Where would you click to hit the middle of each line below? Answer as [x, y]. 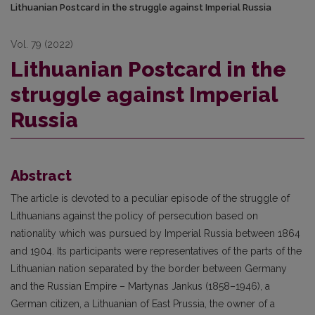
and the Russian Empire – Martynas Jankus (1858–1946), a [140, 287]
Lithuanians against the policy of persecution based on [134, 216]
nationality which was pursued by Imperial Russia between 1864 [155, 234]
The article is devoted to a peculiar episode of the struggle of [150, 199]
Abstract [41, 176]
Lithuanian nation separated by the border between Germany [149, 269]
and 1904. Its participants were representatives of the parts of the [156, 251]
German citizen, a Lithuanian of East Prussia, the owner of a [143, 304]
